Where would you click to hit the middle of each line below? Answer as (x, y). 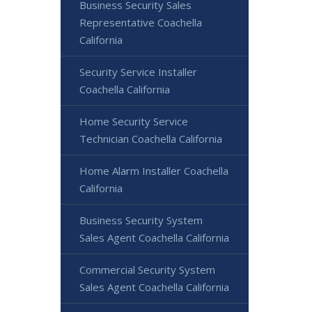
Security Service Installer (138, 72)
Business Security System (141, 220)
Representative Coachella (141, 22)
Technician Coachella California (151, 139)
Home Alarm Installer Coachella (154, 171)
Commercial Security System (147, 270)
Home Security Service (134, 121)
